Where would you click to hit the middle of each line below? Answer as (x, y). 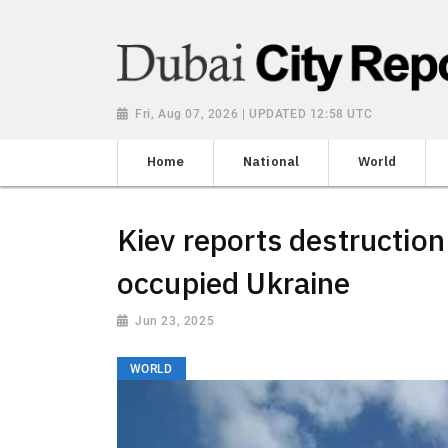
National (271, 161)
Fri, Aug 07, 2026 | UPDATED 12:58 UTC (254, 114)
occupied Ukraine (234, 282)
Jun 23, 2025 (175, 320)
